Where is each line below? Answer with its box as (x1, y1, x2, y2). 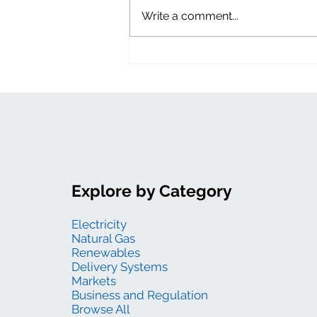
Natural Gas (71, 231, 135, 246)
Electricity (71, 217, 127, 231)
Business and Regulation (71, 287, 208, 302)
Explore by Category (71, 181, 232, 201)
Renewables (71, 245, 140, 260)
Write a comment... (142, 8, 238, 23)
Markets (71, 273, 116, 288)
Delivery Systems (71, 259, 168, 274)
